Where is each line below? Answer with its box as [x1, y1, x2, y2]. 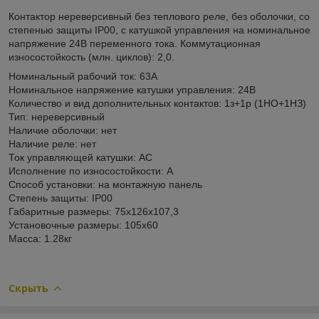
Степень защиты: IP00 [9, 192, 113, 204]
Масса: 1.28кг [9, 232, 72, 244]
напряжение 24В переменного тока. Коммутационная [9, 37, 261, 49]
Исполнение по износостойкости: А [9, 164, 173, 177]
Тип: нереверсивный [9, 110, 108, 122]
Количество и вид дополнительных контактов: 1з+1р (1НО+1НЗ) [9, 97, 306, 109]
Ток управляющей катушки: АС [9, 151, 152, 163]
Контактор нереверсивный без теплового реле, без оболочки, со [9, 10, 310, 22]
